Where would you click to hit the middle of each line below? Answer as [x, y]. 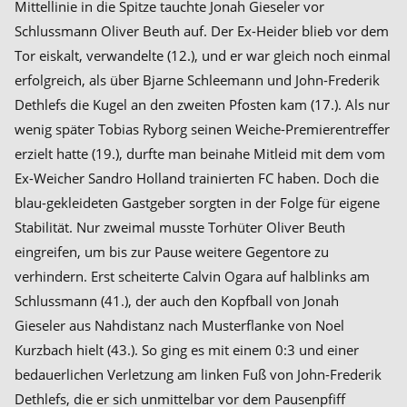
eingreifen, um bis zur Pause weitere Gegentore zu [172, 251]
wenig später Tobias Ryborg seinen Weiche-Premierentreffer [202, 129]
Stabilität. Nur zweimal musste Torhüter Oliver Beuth [180, 227]
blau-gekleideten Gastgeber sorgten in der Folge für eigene [197, 202]
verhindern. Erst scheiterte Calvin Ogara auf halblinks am [192, 276]
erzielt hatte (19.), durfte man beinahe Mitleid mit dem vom [200, 153]
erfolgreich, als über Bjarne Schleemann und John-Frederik [197, 79]
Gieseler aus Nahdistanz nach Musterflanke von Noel [179, 325]
